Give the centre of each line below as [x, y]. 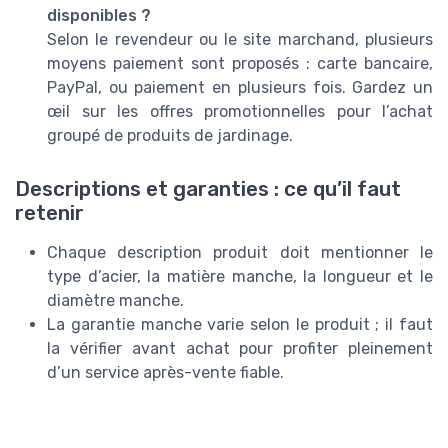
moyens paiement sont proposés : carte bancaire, [240, 63]
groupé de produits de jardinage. [170, 135]
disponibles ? [99, 15]
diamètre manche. [115, 300]
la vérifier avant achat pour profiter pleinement [240, 348]
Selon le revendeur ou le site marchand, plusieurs [240, 39]
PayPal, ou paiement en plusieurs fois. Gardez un [240, 87]
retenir [49, 212]
